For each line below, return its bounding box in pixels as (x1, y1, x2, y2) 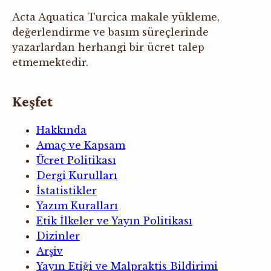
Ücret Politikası (36, 154, 116, 167)
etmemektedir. (12, 56, 88, 69)
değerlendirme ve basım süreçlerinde (12, 26, 209, 39)
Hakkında (36, 124, 87, 137)
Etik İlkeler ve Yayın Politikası (36, 215, 192, 227)
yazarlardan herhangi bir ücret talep (12, 41, 204, 54)
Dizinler (36, 230, 80, 243)
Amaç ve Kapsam (36, 139, 125, 152)
